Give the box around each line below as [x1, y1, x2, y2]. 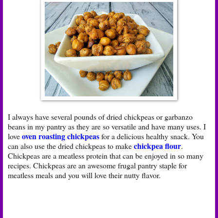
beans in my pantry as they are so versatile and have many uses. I [8, 121, 206, 131]
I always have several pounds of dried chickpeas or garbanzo [8, 111, 193, 122]
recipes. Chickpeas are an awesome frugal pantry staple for [8, 160, 187, 170]
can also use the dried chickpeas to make [8, 140, 134, 151]
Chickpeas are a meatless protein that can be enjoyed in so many [8, 150, 203, 161]
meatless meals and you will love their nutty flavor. [8, 169, 161, 180]
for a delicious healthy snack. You [101, 130, 204, 141]
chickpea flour [134, 140, 181, 151]
